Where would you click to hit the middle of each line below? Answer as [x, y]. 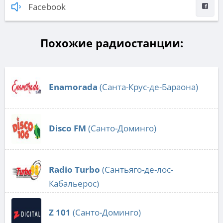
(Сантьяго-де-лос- [137, 169]
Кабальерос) [74, 183]
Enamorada [73, 87]
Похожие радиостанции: [111, 43]
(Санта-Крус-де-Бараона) [148, 87]
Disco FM [67, 128]
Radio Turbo [74, 169]
